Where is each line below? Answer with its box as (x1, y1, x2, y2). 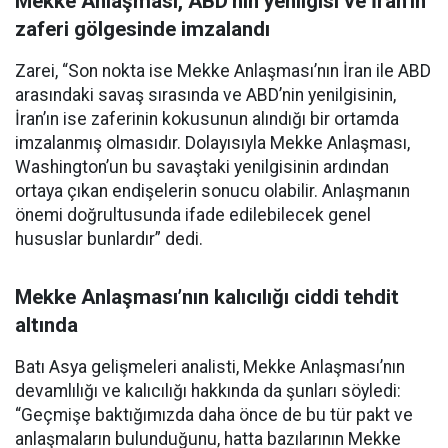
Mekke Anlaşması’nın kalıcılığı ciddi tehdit (15, 285, 399, 309)
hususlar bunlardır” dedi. (15, 229, 203, 249)
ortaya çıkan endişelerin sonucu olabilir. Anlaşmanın (15, 181, 410, 201)
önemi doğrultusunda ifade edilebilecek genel (15, 205, 371, 225)
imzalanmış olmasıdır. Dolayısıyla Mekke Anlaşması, (15, 133, 410, 153)
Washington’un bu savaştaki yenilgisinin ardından (15, 157, 389, 177)
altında (15, 313, 78, 337)
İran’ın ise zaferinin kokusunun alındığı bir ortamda (15, 109, 399, 129)
